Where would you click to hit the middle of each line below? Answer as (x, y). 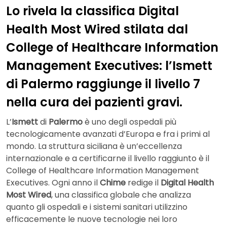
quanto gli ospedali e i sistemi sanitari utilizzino (97, 207)
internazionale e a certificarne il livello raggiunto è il (108, 159)
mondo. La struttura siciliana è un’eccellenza (94, 146)
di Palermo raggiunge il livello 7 (103, 84)
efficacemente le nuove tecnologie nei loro (92, 219)
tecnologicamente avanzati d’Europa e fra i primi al (108, 134)
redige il (144, 183)
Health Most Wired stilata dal (97, 29)
